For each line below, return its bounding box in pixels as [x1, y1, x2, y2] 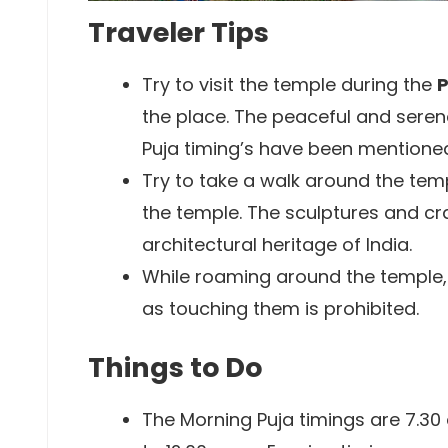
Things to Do [88, 349, 262, 386]
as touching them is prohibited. [142, 296, 419, 321]
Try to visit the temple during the [142, 72, 437, 97]
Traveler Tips [88, 14, 269, 51]
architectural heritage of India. [142, 232, 412, 257]
